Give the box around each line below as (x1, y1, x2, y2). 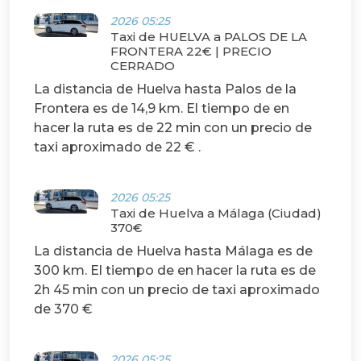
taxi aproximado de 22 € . (34, 139, 201, 156)
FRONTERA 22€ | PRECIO (110, 44, 272, 60)
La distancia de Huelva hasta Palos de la (34, 81, 297, 98)
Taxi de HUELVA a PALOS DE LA (110, 29, 307, 45)
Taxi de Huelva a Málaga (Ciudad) (110, 205, 322, 222)
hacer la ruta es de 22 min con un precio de (34, 120, 312, 136)
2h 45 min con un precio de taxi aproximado (34, 282, 320, 298)
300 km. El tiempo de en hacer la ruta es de (34, 263, 316, 279)
